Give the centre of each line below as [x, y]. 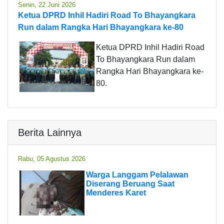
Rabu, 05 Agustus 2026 [52, 158]
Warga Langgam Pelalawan [137, 174]
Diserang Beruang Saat [130, 183]
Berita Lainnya [50, 132]
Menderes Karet [116, 192]
